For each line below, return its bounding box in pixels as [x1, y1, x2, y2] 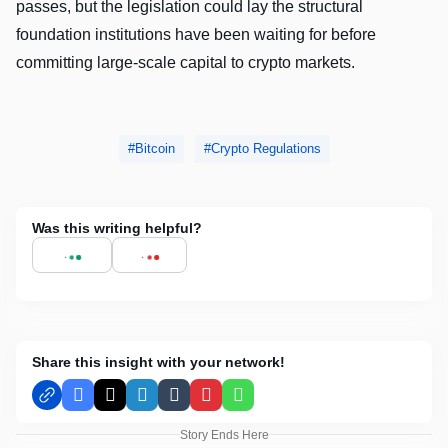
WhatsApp [236, 394, 308, 411]
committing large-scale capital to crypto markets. [16, 53, 355, 71]
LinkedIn [140, 394, 201, 411]
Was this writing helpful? [32, 219, 202, 236]
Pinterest [204, 394, 266, 411]
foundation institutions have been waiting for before [16, 25, 376, 43]
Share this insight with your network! [32, 353, 285, 370]
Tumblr [172, 394, 220, 411]
